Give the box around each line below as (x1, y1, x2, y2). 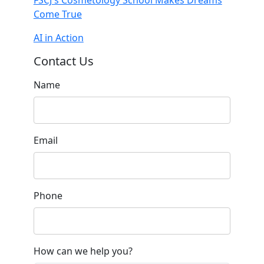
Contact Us (33, 52, 94, 69)
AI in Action (33, 31, 84, 44)
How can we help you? (33, 244, 133, 258)
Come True (33, 7, 82, 21)
